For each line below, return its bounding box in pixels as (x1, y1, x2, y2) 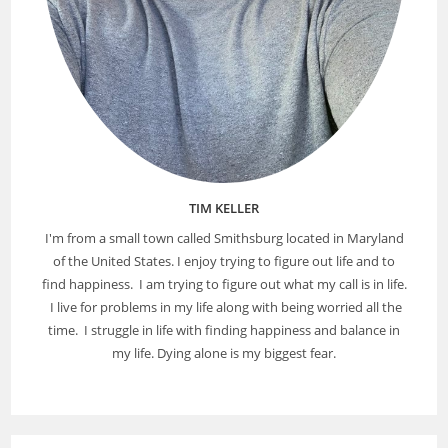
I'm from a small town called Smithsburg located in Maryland (44, 229, 404, 248)
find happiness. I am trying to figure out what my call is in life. (41, 275, 407, 294)
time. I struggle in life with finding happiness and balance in (48, 321, 400, 340)
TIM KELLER (189, 199, 259, 218)
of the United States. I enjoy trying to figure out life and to (53, 252, 395, 271)
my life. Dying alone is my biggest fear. (112, 344, 336, 363)
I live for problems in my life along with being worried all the (46, 298, 402, 317)
